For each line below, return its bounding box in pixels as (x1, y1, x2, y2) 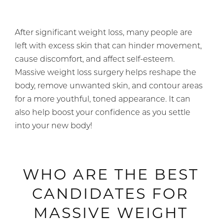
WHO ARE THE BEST (22, 165, 199, 184)
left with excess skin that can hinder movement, (15, 42, 202, 51)
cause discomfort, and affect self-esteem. (15, 56, 175, 64)
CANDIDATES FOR (32, 184, 189, 203)
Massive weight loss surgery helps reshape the (15, 69, 196, 77)
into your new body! (15, 122, 92, 131)
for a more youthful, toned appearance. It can (15, 96, 190, 104)
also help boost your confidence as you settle (15, 109, 190, 117)
